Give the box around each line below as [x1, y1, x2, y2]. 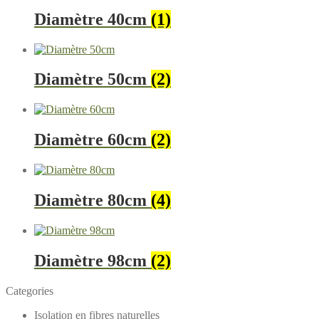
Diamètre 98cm [34, 251, 151, 270]
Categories [6, 284, 53, 297]
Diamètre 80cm [34, 191, 151, 210]
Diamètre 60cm [34, 130, 151, 150]
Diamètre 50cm [34, 70, 151, 89]
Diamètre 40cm [34, 9, 151, 28]
